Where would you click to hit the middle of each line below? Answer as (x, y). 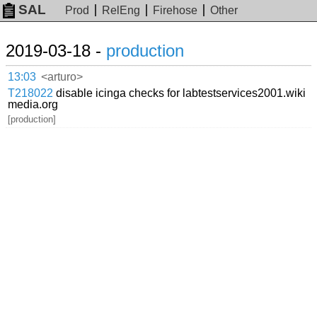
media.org (33, 104)
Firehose (175, 11)
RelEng (121, 11)
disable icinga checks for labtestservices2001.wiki (180, 93)
